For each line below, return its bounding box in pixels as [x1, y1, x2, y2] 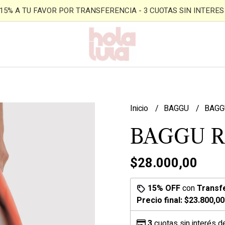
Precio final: [137, 194, 184, 206]
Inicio [130, 102, 150, 115]
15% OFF [148, 182, 180, 194]
